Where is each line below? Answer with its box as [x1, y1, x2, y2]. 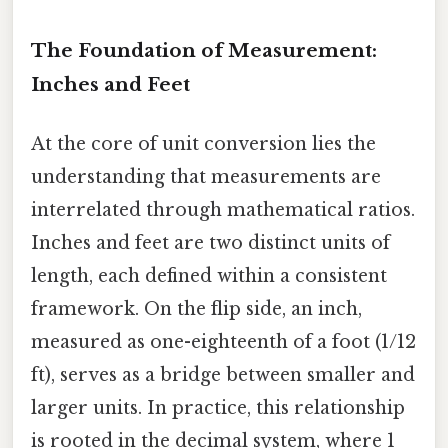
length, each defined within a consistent [31, 265, 387, 288]
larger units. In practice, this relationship [31, 397, 405, 420]
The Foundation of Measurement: [31, 38, 377, 62]
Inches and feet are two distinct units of [31, 232, 390, 255]
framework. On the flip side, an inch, [31, 298, 362, 321]
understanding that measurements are [31, 166, 381, 189]
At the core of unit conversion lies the [31, 133, 376, 156]
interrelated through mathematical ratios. [31, 199, 415, 222]
